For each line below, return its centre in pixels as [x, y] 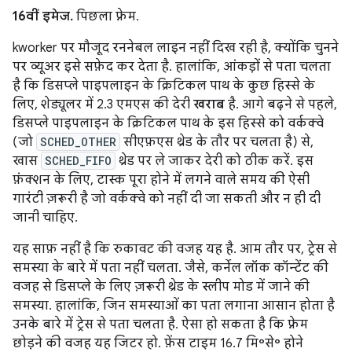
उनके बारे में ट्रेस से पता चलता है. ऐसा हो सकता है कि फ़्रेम [160, 324]
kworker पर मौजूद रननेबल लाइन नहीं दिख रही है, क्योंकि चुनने [176, 48]
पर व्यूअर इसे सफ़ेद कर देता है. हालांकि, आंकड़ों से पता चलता [172, 66]
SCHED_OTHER [78, 141]
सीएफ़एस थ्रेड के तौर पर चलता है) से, [217, 142]
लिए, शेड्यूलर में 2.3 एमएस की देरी [103, 104]
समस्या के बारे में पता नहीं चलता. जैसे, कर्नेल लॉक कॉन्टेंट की [170, 268]
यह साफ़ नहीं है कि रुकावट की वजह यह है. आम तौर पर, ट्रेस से [175, 249]
